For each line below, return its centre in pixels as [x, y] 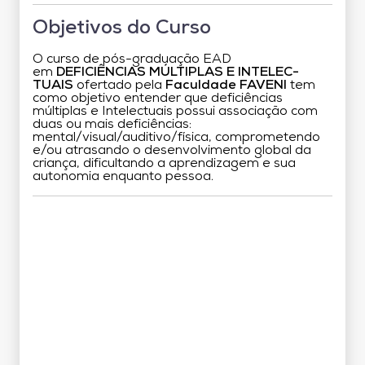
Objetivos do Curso [122, 28]
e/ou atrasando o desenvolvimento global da [172, 150]
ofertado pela [119, 85]
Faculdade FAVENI [226, 85]
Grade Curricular [182, 223]
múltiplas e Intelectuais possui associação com [175, 111]
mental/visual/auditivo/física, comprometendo [176, 137]
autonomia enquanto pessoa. [123, 176]
